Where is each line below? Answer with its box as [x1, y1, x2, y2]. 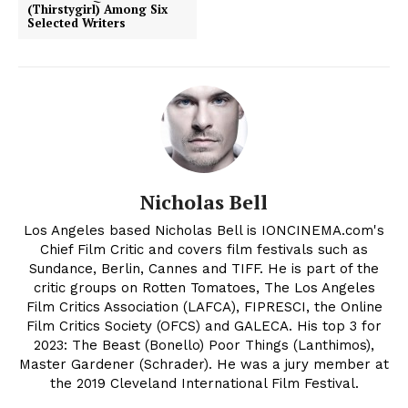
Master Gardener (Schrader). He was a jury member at [19, 356, 389, 373]
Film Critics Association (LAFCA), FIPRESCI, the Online [25, 299, 382, 316]
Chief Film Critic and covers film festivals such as [40, 241, 368, 259]
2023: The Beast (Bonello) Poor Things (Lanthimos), [34, 337, 374, 354]
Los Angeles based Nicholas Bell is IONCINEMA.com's [24, 222, 384, 240]
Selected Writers [27, 15, 126, 32]
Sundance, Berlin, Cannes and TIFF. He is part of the [29, 260, 379, 278]
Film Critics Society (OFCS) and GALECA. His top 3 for [26, 318, 382, 335]
